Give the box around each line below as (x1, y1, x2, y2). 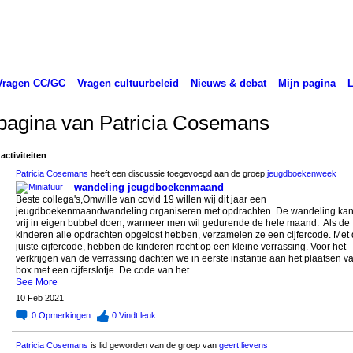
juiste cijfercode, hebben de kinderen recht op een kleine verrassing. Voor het (15, 241, 346, 253)
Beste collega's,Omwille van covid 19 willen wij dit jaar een (15, 194, 266, 206)
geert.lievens (218, 340, 268, 350)
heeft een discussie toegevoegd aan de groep (87, 169, 267, 179)
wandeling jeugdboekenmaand (73, 181, 224, 194)
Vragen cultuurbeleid (76, 76, 179, 89)
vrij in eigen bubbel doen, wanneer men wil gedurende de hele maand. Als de (15, 217, 350, 229)
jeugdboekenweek (266, 169, 336, 179)
